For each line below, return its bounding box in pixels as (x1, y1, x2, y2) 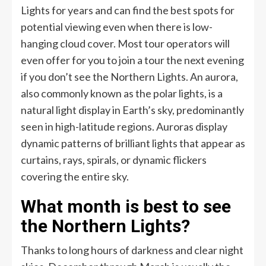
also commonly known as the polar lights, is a (21, 86, 223, 100)
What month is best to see (21, 195, 231, 217)
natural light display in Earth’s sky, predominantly (21, 103, 244, 116)
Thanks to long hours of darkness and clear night (21, 243, 243, 256)
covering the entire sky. (21, 169, 129, 183)
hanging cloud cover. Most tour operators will (21, 36, 230, 50)
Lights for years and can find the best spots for (21, 3, 235, 17)
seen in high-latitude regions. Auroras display (21, 119, 227, 133)
